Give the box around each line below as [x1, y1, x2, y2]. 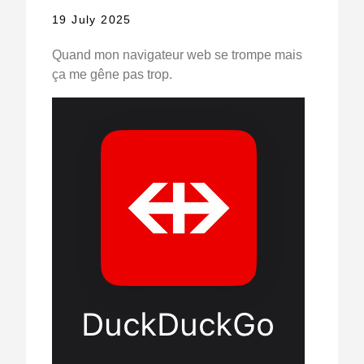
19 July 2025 [51, 13, 132, 27]
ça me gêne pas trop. [51, 67, 172, 82]
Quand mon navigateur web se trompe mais [51, 48, 302, 63]
